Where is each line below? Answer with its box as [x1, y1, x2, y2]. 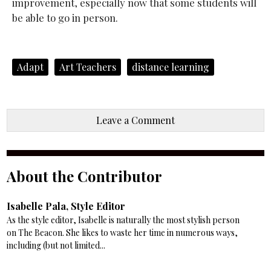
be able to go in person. [11, 11, 118, 25]
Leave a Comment [96, 114, 175, 127]
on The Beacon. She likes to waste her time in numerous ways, [7, 227, 238, 239]
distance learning [131, 60, 209, 74]
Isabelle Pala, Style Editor [7, 200, 126, 213]
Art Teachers [59, 60, 116, 74]
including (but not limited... [7, 240, 106, 252]
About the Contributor [7, 166, 163, 186]
